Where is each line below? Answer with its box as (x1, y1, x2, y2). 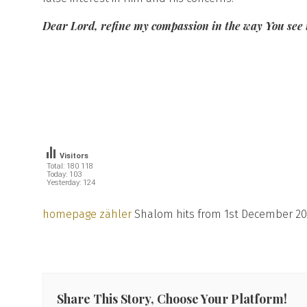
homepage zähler (42, 208, 132, 221)
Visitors (60, 151, 88, 161)
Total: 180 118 (47, 162, 93, 171)
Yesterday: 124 (47, 178, 96, 188)
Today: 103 (47, 170, 82, 180)
